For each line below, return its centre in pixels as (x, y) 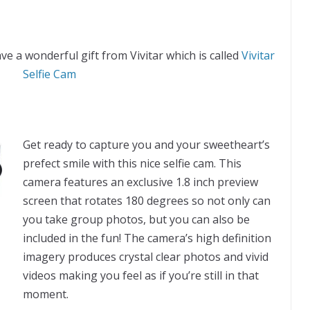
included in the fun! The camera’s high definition (147, 238)
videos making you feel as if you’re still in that (141, 275)
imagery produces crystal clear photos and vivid (146, 256)
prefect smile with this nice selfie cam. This (132, 163)
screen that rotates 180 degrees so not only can (147, 200)
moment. (46, 294)
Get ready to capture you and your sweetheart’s (146, 144)
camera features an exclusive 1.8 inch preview (140, 182)
